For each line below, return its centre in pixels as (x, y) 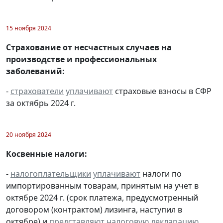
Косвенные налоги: (47, 154)
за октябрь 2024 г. (41, 103)
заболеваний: (35, 71)
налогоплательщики (51, 173)
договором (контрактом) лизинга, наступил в (94, 209)
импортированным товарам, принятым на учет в (102, 185)
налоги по (161, 173)
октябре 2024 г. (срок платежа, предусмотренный (102, 197)
